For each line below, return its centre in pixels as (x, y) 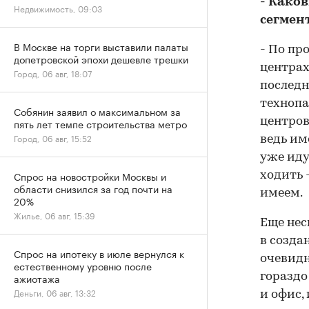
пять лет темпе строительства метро (100, 123)
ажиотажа (37, 278)
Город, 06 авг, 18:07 (53, 73)
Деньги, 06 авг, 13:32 (55, 292)
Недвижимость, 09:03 (58, 8)
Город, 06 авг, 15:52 (53, 138)
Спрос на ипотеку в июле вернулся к (99, 253)
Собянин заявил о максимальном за (97, 111)
